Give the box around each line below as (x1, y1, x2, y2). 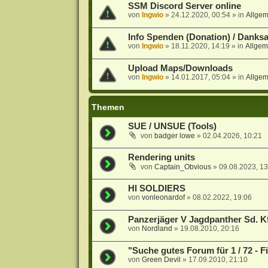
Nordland (141, 224, 172, 233)
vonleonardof (141, 193, 185, 202)
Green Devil (141, 255, 181, 264)
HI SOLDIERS (127, 184, 185, 194)
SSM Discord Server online (127, 1, 241, 11)
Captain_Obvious (154, 163, 211, 172)
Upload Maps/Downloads (127, 63, 233, 74)
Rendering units (127, 153, 195, 163)
